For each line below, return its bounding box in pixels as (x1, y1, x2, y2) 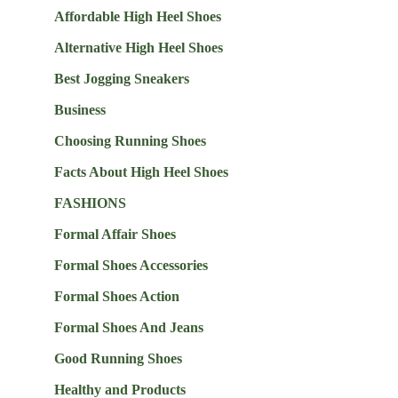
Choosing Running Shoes (53, 133, 206, 149)
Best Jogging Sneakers (53, 71, 189, 87)
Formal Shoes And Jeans (53, 320, 203, 336)
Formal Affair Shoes (53, 227, 176, 243)
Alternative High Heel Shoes (53, 40, 223, 56)
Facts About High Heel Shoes (53, 164, 228, 180)
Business (53, 102, 106, 118)
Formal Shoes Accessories (53, 258, 208, 274)
